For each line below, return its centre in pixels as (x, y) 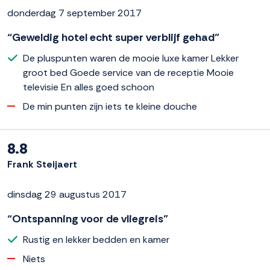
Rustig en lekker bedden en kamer (96, 239)
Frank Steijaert (42, 164)
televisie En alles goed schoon (89, 87)
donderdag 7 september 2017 (74, 13)
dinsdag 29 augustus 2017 (67, 194)
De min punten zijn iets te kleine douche (110, 106)
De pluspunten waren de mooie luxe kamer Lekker (131, 58)
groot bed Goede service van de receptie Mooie (128, 72)
